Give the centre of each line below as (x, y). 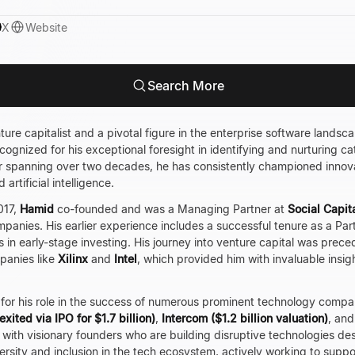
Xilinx (73, 259)
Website (46, 27)
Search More (185, 86)
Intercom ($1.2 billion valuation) (245, 318)
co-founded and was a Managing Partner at (171, 209)
